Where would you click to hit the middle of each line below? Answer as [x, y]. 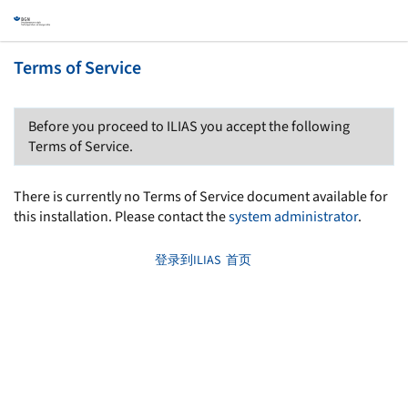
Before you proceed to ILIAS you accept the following [189, 127]
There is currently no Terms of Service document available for [201, 197]
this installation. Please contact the [121, 217]
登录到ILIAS [187, 260]
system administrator [293, 217]
